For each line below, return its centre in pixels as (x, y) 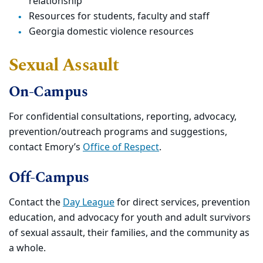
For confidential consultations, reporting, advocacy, (123, 117)
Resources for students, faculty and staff (119, 16)
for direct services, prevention (182, 202)
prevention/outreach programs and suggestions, (118, 132)
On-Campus (48, 92)
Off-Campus (49, 177)
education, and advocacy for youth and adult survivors (130, 218)
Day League (89, 202)
